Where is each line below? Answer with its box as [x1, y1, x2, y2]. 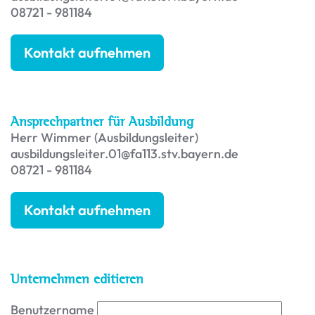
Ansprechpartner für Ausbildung [11, 113, 193, 130]
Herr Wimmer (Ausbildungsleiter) [11, 129, 198, 146]
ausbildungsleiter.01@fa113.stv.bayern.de [11, 146, 238, 162]
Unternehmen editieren [11, 271, 143, 288]
